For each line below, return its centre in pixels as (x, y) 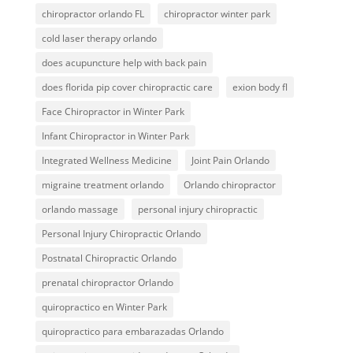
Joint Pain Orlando (230, 160)
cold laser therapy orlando (99, 38)
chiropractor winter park (217, 13)
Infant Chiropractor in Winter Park (115, 136)
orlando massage (80, 209)
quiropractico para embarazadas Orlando (132, 331)
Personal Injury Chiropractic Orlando (121, 233)
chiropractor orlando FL (93, 13)
